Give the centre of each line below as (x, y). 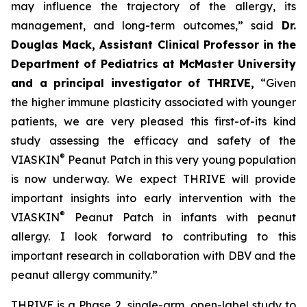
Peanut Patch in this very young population (181, 160)
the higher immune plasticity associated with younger (153, 102)
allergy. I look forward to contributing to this (153, 236)
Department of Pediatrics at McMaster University (153, 64)
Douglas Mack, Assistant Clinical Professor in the (153, 45)
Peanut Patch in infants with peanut (181, 217)
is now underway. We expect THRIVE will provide (153, 179)
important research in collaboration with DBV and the (153, 256)
